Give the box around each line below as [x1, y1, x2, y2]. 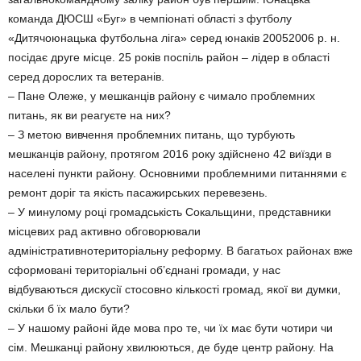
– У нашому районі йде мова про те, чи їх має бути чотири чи [8, 322, 333, 334]
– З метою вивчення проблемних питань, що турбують [8, 128, 295, 141]
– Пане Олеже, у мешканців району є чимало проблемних [8, 89, 315, 102]
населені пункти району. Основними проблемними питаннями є [8, 167, 346, 180]
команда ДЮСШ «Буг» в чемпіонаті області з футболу [8, 12, 292, 25]
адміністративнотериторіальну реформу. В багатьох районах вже [8, 244, 353, 257]
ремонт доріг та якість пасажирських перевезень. [8, 186, 268, 199]
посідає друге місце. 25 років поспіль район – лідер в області [8, 51, 330, 64]
